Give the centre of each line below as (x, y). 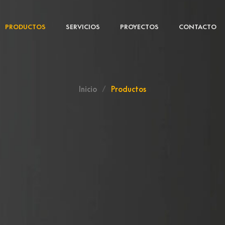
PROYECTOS (139, 27)
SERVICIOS (83, 27)
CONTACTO (197, 27)
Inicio (88, 89)
